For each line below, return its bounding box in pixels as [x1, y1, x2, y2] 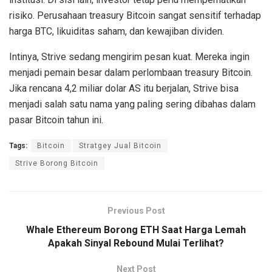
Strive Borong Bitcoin [15, 159, 98, 168]
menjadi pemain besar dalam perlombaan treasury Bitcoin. [9, 67, 253, 79]
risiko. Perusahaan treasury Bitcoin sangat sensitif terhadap [9, 10, 261, 22]
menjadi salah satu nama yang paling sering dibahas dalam [9, 98, 256, 110]
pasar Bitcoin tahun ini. [9, 114, 103, 126]
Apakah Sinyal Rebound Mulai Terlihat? [48, 237, 224, 250]
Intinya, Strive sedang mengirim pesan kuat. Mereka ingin [9, 51, 250, 63]
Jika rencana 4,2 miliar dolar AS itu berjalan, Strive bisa [9, 83, 239, 95]
